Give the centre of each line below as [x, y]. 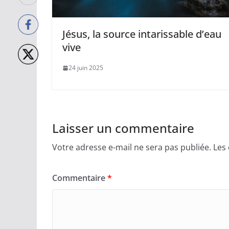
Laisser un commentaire [123, 128]
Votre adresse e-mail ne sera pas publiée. [132, 147]
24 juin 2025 [86, 68]
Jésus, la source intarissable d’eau [142, 34]
